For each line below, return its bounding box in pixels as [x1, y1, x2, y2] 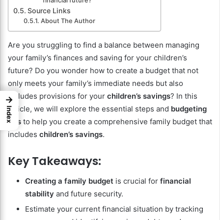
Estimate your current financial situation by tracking [25, 204, 203, 214]
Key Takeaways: [8, 153, 101, 169]
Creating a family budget [25, 176, 113, 186]
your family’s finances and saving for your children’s [8, 53, 187, 63]
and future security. [54, 189, 123, 198]
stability [25, 189, 54, 198]
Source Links [27, 6, 71, 15]
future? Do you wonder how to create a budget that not [8, 66, 198, 76]
